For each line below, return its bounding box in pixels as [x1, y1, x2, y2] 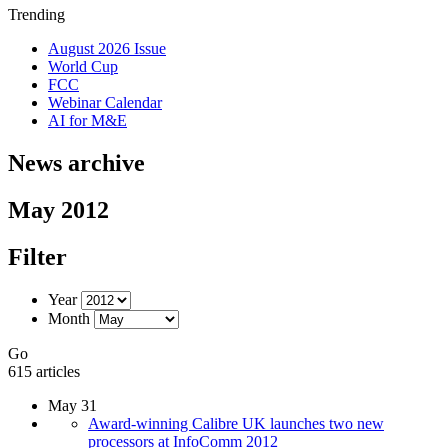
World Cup [48, 58, 118, 75]
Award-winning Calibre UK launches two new [88, 414, 384, 432]
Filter [8, 243, 67, 270]
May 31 [48, 396, 97, 414]
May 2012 [8, 196, 109, 223]
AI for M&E [48, 112, 127, 129]
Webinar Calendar [48, 94, 162, 111]
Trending [8, 6, 65, 23]
